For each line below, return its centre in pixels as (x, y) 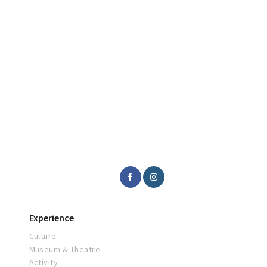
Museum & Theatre (65, 249)
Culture (43, 236)
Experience (51, 218)
